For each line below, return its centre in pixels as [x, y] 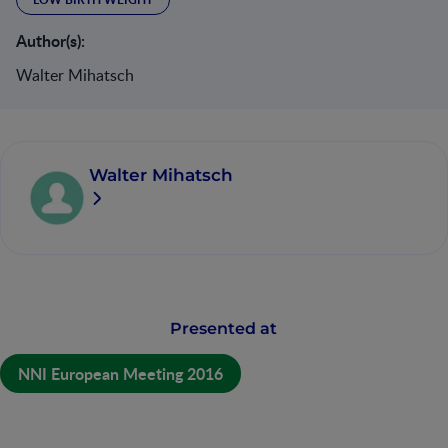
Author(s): [50, 40]
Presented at [224, 328]
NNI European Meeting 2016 [120, 373]
